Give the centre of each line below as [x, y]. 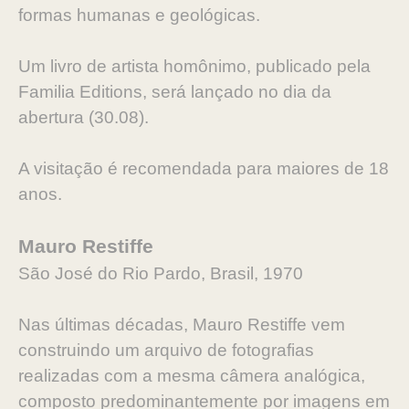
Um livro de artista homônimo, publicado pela [194, 66]
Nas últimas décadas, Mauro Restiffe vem [182, 325]
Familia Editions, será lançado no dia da [175, 92]
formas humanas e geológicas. [142, 15]
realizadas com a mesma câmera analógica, [192, 376]
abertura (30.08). [86, 117]
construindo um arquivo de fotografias [166, 350]
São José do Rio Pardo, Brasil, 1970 [163, 273]
